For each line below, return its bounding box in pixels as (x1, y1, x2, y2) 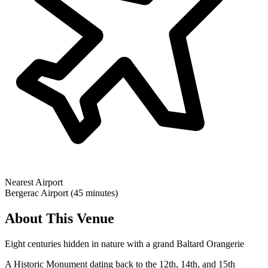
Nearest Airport (5, 176, 63, 187)
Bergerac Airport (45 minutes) (5, 187, 118, 198)
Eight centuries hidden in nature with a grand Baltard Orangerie (5, 238, 244, 249)
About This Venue (5, 210, 114, 226)
